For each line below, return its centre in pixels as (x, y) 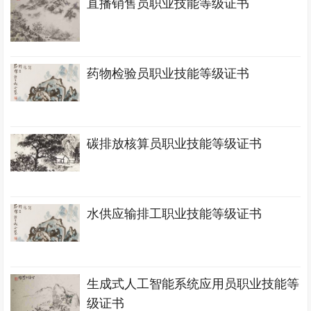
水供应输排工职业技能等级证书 (175, 214)
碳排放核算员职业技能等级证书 (175, 144)
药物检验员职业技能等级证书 (168, 74)
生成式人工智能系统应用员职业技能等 (193, 284)
